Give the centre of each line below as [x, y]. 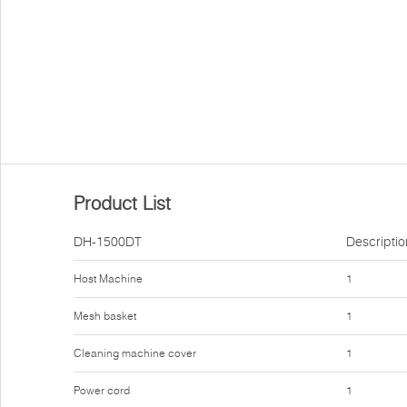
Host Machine [108, 278]
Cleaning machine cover [135, 353]
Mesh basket [105, 316]
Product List [122, 203]
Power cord [102, 390]
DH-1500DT [108, 242]
